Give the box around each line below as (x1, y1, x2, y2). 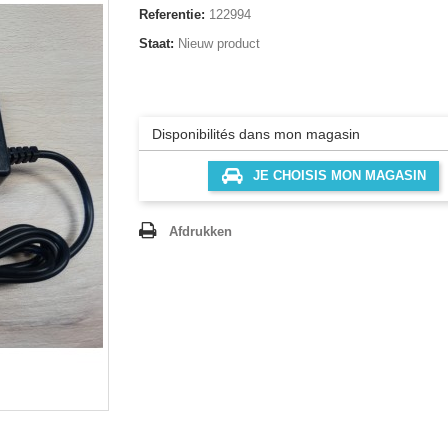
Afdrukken (169, 224, 232, 239)
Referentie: (139, 7, 205, 22)
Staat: (139, 36, 174, 51)
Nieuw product (178, 36, 260, 51)
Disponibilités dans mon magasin (151, 125, 360, 142)
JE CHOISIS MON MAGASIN (252, 168, 426, 183)
